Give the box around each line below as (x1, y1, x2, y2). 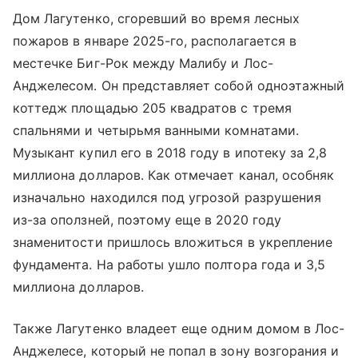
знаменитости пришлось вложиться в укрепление (13, 233, 333, 250)
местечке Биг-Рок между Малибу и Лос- (13, 54, 273, 71)
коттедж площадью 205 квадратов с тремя (13, 99, 292, 116)
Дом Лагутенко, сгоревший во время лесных (13, 10, 300, 26)
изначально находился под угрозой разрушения (13, 189, 322, 205)
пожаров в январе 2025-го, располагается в (13, 32, 296, 49)
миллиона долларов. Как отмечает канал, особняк (13, 166, 335, 183)
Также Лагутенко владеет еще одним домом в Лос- (13, 320, 345, 336)
